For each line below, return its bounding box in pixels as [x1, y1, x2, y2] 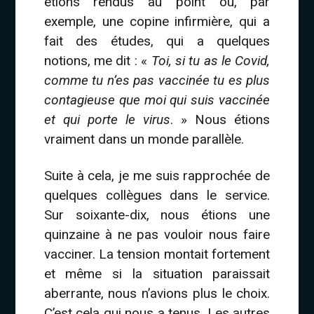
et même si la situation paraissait [43, 265, 271, 282]
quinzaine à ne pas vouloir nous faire [43, 226, 271, 243]
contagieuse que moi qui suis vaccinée [43, 91, 271, 108]
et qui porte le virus [43, 111, 171, 128]
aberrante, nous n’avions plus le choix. [43, 285, 271, 301]
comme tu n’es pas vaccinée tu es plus [43, 71, 271, 88]
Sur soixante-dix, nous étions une [43, 206, 271, 223]
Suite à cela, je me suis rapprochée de [43, 167, 271, 184]
